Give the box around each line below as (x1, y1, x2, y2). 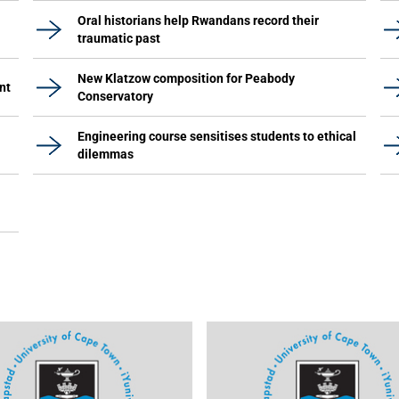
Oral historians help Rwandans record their (77, 13, 319, 28)
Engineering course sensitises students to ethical (77, 129, 356, 143)
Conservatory (77, 89, 153, 103)
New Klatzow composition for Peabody (77, 71, 295, 85)
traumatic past (77, 31, 160, 45)
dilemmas (77, 147, 134, 161)
